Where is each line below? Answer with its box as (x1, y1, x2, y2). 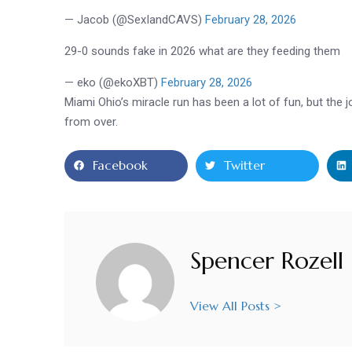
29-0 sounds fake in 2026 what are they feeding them (64, 43, 341, 58)
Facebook (93, 157, 148, 174)
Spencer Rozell (190, 246, 344, 276)
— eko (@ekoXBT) (64, 75, 162, 90)
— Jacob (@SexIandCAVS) (64, 12, 206, 27)
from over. (64, 114, 119, 129)
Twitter (224, 157, 266, 174)
